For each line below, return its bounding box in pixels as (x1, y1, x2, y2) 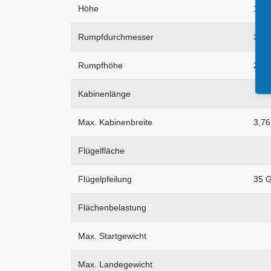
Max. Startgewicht (78, 231, 146, 241)
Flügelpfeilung (78, 174, 132, 184)
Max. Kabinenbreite (78, 117, 152, 128)
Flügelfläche (78, 146, 125, 156)
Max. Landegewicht (78, 260, 152, 270)
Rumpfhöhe (78, 60, 123, 71)
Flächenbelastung (78, 203, 146, 213)
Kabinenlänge (78, 89, 131, 99)
